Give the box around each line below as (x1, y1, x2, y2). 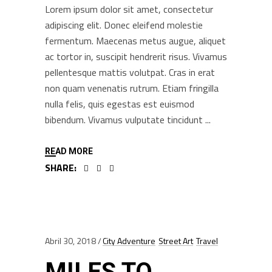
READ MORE (45, 146, 93, 156)
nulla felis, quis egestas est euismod (45, 96, 194, 111)
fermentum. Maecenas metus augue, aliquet (45, 33, 226, 48)
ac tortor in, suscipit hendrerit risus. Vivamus (45, 49, 227, 64)
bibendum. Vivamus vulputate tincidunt (45, 112, 205, 127)
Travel (196, 234, 218, 247)
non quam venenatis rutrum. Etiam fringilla (45, 80, 219, 95)
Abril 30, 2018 (45, 234, 96, 247)
